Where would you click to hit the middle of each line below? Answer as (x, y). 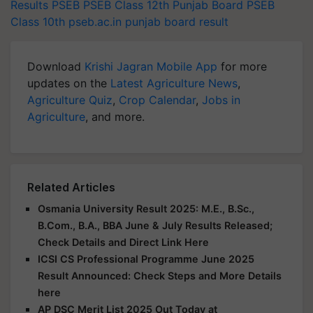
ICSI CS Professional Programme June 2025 (146, 259)
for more (242, 66)
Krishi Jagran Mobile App (151, 66)
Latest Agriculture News (174, 83)
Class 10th (38, 22)
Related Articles (71, 187)
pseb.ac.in (95, 22)
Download (56, 66)
